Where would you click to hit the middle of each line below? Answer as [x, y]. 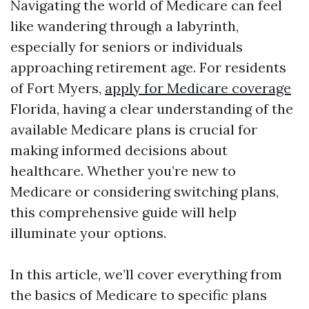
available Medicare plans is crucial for [134, 129]
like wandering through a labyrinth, [124, 26]
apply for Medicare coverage [198, 88]
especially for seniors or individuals [127, 47]
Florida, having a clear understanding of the [152, 109]
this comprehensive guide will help [123, 212]
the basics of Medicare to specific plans [139, 295]
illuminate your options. [88, 233]
